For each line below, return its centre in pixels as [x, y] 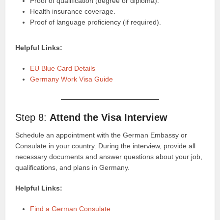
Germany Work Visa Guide [72, 79]
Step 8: [33, 117]
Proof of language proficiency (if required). [96, 22]
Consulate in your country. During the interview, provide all [106, 146]
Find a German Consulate [70, 208]
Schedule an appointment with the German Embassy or [101, 135]
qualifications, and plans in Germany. [73, 167]
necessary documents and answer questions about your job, [109, 156]
